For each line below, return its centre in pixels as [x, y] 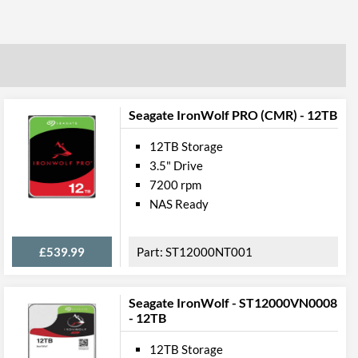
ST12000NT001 [209, 252]
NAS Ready [179, 204]
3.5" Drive [176, 165]
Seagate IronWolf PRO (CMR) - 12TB [233, 115]
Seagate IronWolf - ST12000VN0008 [233, 302]
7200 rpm [175, 185]
